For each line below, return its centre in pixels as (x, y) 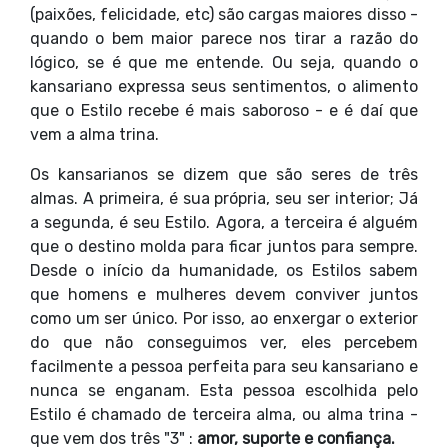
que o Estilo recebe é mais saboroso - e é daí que (224, 110)
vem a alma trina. (94, 134)
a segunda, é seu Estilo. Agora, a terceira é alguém (224, 222)
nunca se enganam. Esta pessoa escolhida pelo (224, 390)
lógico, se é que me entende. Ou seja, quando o (224, 62)
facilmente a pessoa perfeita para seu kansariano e (224, 366)
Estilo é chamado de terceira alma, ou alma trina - (224, 414)
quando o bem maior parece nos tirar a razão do (224, 38)
